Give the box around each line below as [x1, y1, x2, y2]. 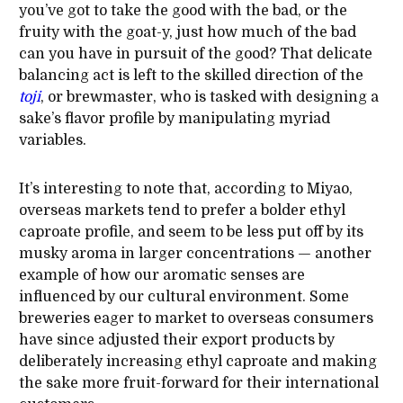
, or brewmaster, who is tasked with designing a [40, 89, 379, 106]
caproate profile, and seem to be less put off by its [18, 224, 363, 241]
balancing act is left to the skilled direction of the [18, 67, 363, 85]
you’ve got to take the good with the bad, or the [18, 3, 347, 20]
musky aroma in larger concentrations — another [18, 246, 372, 263]
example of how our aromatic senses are [18, 267, 305, 284]
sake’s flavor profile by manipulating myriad [18, 111, 330, 128]
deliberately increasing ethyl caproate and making [18, 354, 377, 371]
